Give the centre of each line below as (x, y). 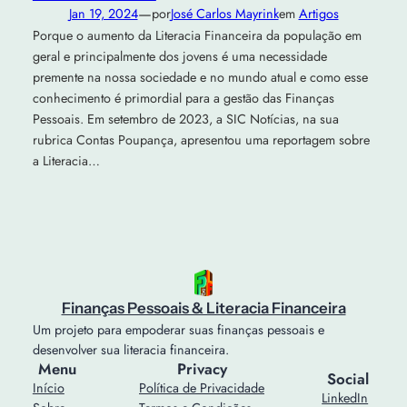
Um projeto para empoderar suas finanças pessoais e (178, 330)
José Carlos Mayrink (224, 14)
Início (48, 388)
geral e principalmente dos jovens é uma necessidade (179, 57)
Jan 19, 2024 (103, 14)
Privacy (202, 369)
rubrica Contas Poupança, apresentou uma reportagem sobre (201, 140)
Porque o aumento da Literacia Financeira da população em (197, 36)
